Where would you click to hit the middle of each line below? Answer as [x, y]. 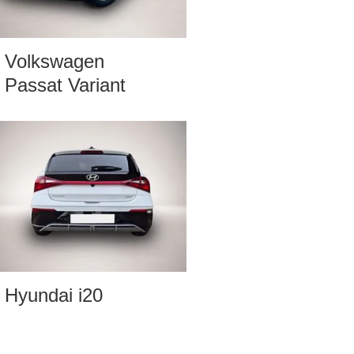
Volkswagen [55, 62]
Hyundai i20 [54, 296]
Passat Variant [65, 85]
